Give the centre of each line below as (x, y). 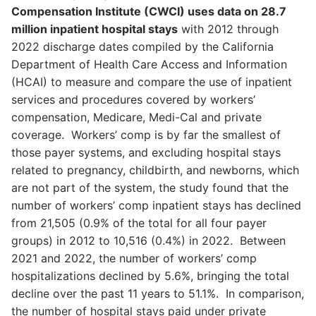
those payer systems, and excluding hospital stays (146, 153)
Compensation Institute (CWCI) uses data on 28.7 (149, 12)
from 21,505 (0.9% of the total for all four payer (139, 223)
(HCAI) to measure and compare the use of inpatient (152, 82)
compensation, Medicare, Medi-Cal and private (136, 117)
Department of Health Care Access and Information (149, 65)
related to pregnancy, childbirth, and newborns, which (155, 170)
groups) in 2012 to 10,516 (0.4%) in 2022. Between (148, 241)
